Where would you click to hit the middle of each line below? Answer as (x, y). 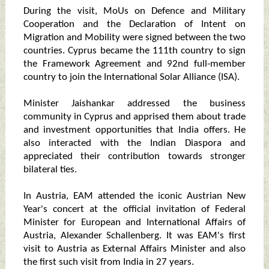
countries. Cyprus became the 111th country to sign (134, 51)
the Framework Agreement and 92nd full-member (134, 64)
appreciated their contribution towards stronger (134, 157)
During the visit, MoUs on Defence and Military (134, 11)
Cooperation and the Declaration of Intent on (134, 25)
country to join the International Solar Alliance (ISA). (131, 77)
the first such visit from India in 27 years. (108, 262)
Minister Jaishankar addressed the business (134, 104)
